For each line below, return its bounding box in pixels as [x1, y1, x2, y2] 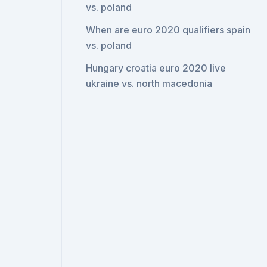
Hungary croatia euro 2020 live [86, 62, 226, 74]
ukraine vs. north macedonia [86, 77, 213, 89]
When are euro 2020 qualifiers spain [86, 24, 251, 36]
